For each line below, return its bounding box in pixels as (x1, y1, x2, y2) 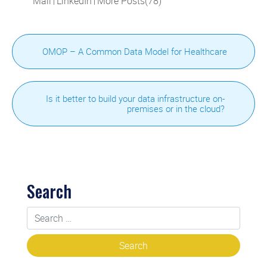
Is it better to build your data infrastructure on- (46, 92, 225, 104)
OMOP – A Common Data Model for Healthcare (42, 45, 227, 57)
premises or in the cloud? (127, 103, 225, 114)
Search (26, 179, 72, 203)
